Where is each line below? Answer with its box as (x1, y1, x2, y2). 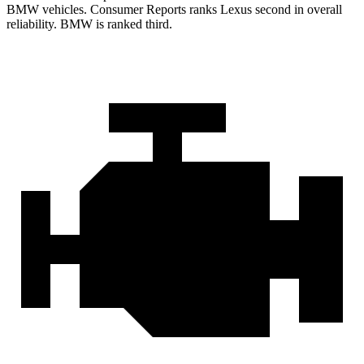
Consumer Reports (90, 2, 186, 17)
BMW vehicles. (6, 2, 90, 17)
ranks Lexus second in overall (186, 2, 342, 17)
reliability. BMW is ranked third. (6, 17, 172, 32)
